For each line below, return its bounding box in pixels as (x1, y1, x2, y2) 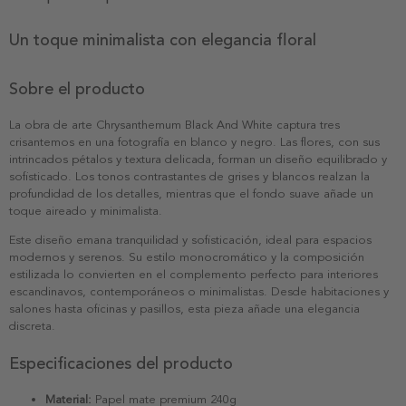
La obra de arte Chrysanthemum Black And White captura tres (9, 117, 340, 132)
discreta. (9, 318, 55, 333)
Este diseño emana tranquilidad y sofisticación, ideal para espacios (9, 232, 372, 247)
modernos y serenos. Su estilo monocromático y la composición (9, 249, 364, 265)
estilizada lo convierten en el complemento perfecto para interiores (9, 266, 378, 282)
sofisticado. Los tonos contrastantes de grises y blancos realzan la (9, 169, 370, 184)
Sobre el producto (9, 78, 145, 99)
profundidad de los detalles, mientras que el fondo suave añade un (9, 186, 373, 201)
